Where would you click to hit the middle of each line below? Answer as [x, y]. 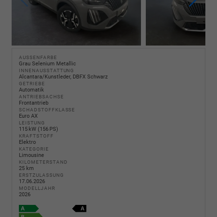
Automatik [31, 90]
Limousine [31, 155]
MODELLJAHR [37, 188]
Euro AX [28, 116]
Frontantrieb [34, 103]
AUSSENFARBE [36, 57]
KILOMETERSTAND [43, 162]
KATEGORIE [34, 149]
